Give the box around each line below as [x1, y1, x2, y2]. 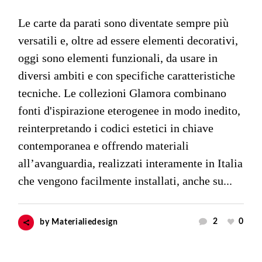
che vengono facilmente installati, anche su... [18, 174, 233, 188]
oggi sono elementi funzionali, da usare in [18, 51, 218, 65]
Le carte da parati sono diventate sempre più [18, 16, 229, 30]
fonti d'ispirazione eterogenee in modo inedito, [18, 104, 241, 118]
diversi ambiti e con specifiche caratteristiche [18, 69, 236, 82]
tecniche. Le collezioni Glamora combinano [18, 87, 227, 100]
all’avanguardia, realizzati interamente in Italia [18, 157, 243, 170]
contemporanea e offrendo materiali [18, 139, 189, 153]
